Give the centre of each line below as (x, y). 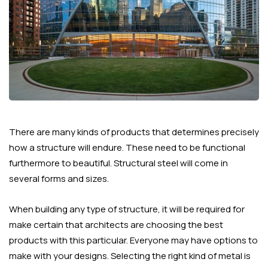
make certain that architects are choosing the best (116, 224)
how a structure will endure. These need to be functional (127, 147)
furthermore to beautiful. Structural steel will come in (118, 163)
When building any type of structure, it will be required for (127, 209)
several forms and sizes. (59, 178)
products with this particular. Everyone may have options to (133, 240)
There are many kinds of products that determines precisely (134, 132)
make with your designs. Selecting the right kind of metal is (130, 255)
